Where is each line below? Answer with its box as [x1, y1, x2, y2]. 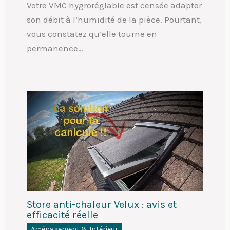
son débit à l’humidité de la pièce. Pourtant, [26, 14, 202, 25]
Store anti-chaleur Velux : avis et [26, 198, 177, 210]
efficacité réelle [26, 208, 98, 221]
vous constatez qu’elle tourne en [26, 28, 157, 39]
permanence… [26, 43, 83, 53]
